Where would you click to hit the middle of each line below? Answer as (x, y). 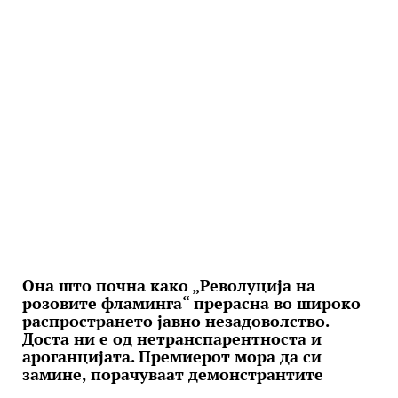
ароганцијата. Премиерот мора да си (172, 356)
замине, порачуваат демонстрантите (173, 374)
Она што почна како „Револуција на (169, 285)
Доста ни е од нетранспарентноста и (172, 338)
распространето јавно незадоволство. (175, 321)
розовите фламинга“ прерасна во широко (191, 303)
